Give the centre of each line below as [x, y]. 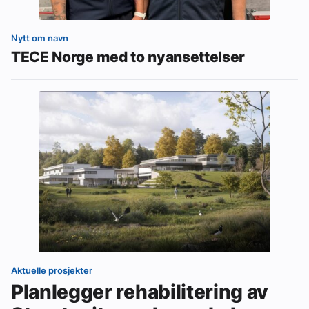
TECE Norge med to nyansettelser [128, 57]
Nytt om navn [40, 38]
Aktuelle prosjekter [52, 271]
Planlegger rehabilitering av [140, 292]
